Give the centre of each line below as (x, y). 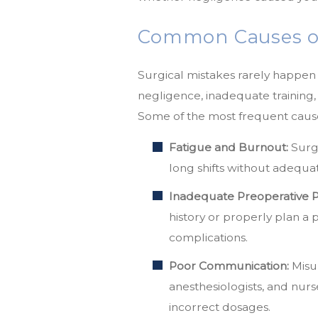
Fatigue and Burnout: (229, 148)
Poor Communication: (229, 266)
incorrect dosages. (220, 307)
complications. (209, 238)
